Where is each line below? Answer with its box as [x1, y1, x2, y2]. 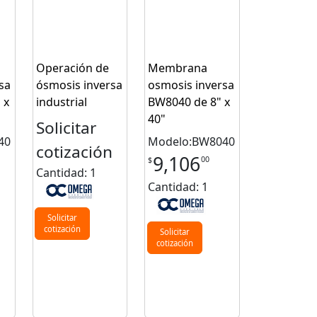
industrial [35, 94, 87, 110]
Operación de [35, 60, 109, 76]
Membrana [148, 60, 208, 76]
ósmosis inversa [35, 77, 122, 93]
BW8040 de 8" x [148, 94, 231, 110]
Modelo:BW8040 [148, 134, 236, 150]
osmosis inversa [148, 77, 235, 93]
